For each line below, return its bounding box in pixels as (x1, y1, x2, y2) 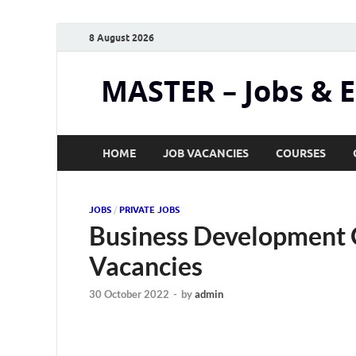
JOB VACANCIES (163, 146, 249, 160)
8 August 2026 (89, 31, 154, 44)
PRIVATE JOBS (119, 204, 180, 215)
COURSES (276, 146, 326, 160)
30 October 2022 (89, 288, 169, 301)
